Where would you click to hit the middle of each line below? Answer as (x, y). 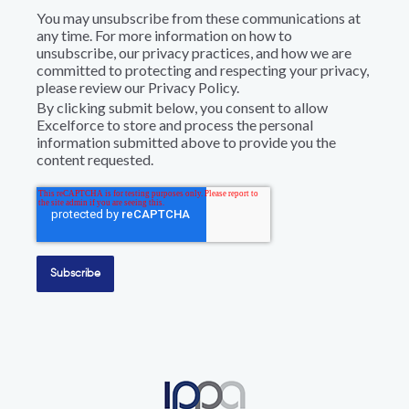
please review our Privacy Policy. (138, 88)
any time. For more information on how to (164, 36)
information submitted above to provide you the (186, 142)
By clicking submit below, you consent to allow (182, 108)
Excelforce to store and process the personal (175, 125)
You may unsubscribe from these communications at (199, 18)
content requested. (95, 160)
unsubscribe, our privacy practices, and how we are (194, 53)
